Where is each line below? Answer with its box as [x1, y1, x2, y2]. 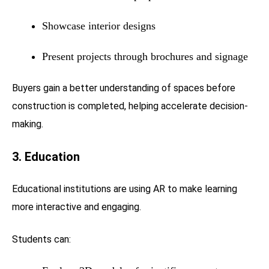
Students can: [12, 233, 71, 245]
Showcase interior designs [42, 19, 156, 32]
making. [12, 118, 43, 130]
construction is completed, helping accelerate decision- [12, 100, 248, 112]
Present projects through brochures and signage [42, 50, 248, 62]
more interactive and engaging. [12, 201, 141, 213]
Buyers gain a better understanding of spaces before [12, 82, 235, 94]
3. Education [12, 149, 80, 164]
